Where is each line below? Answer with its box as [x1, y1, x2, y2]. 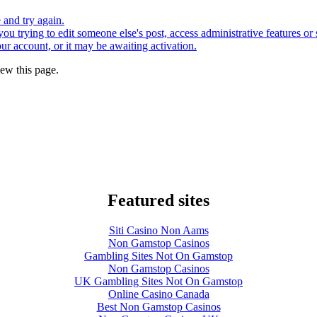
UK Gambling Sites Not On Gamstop [74, 275, 243, 287]
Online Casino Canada [108, 288, 209, 300]
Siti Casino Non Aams [108, 224, 209, 236]
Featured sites [108, 191, 209, 210]
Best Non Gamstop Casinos [96, 301, 221, 313]
